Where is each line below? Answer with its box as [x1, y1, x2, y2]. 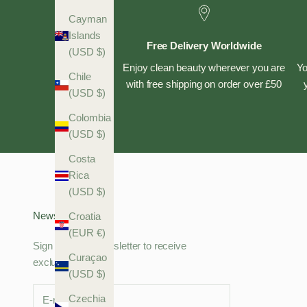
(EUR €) [69, 227, 106, 239]
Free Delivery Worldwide [146, 39, 262, 51]
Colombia [69, 112, 111, 124]
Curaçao [69, 251, 107, 264]
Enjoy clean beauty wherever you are [123, 61, 285, 73]
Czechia [69, 293, 106, 305]
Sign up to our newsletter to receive [33, 239, 186, 251]
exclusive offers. [33, 256, 105, 268]
